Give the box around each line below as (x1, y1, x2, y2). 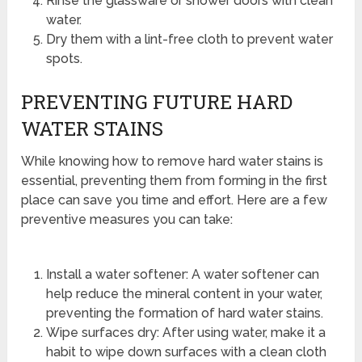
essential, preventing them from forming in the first (21, 173, 328, 189)
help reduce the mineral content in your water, (45, 286, 322, 302)
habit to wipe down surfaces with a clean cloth (45, 344, 326, 360)
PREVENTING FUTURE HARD (21, 89, 293, 116)
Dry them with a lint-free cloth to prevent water (45, 32, 333, 48)
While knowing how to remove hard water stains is (21, 154, 324, 170)
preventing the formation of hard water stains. (45, 305, 323, 322)
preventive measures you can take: (21, 212, 234, 228)
